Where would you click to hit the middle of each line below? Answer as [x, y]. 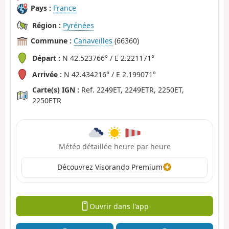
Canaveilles [93, 41]
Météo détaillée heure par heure [114, 146]
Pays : [41, 8]
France [65, 8]
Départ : [46, 58]
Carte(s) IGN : [56, 90]
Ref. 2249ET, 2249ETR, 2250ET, [132, 90]
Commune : [51, 41]
